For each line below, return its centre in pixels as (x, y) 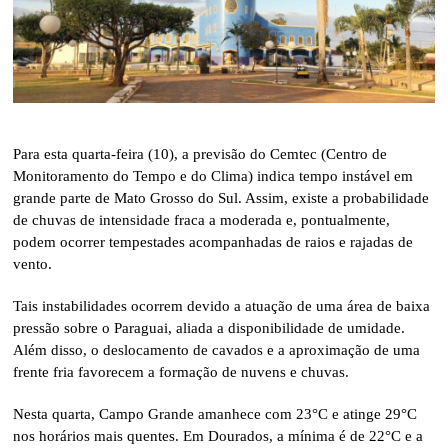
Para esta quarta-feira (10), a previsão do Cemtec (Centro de (200, 154)
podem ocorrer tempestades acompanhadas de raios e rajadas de (213, 242)
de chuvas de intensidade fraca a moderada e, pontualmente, (202, 220)
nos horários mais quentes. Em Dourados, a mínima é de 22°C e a (218, 436)
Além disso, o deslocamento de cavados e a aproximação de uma (217, 350)
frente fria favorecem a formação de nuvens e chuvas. (181, 372)
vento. (33, 264)
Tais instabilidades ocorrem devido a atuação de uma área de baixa (222, 306)
